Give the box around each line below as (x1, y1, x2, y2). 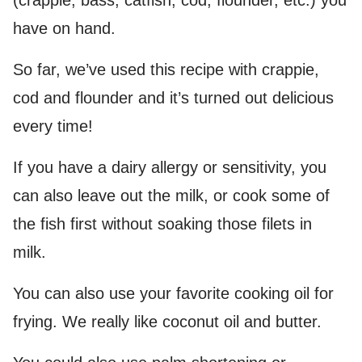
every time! (13, 117, 93, 135)
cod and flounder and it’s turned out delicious (13, 89, 334, 107)
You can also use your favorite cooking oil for (13, 284, 334, 302)
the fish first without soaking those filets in (13, 215, 312, 233)
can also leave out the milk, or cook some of (13, 187, 330, 204)
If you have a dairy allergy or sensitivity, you (13, 158, 326, 176)
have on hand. (13, 19, 116, 37)
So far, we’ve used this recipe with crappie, (13, 61, 319, 78)
